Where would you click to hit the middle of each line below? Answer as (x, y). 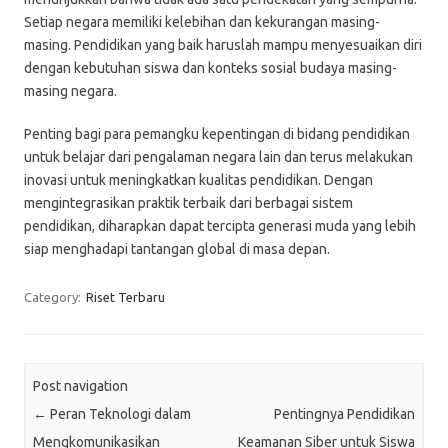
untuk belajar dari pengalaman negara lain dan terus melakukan (218, 157)
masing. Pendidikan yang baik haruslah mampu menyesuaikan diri (223, 45)
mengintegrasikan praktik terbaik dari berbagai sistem (188, 203)
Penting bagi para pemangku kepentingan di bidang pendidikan (217, 134)
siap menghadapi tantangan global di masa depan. (177, 249)
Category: (54, 297)
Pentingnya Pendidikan (344, 414)
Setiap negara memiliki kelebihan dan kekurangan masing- (202, 22)
